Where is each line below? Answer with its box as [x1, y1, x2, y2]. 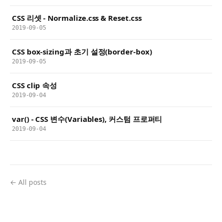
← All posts [10, 177, 47, 187]
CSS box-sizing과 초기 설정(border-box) [12, 47, 152, 57]
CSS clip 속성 [12, 80, 57, 91]
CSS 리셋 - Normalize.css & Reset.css [12, 13, 142, 23]
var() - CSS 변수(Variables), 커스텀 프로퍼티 [12, 114, 163, 124]
